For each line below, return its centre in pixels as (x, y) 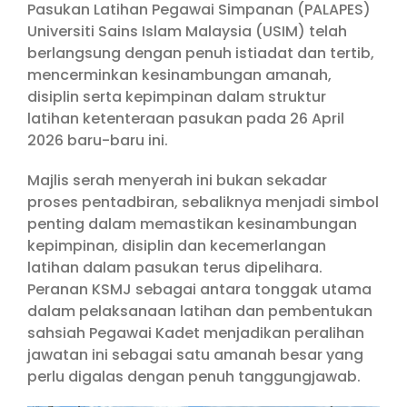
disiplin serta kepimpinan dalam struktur (177, 96)
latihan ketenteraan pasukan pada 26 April (186, 118)
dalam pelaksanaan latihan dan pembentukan (200, 311)
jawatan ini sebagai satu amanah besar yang (195, 354)
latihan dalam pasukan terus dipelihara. (175, 267)
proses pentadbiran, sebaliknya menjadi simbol (203, 202)
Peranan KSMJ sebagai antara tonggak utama (199, 289)
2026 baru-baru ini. (98, 140)
